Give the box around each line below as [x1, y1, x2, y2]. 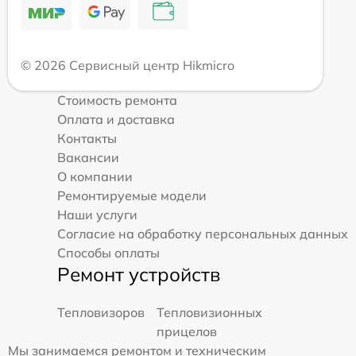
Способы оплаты [57, 244, 160, 261]
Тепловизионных [157, 304, 262, 320]
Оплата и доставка [57, 110, 175, 127]
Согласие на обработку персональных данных [57, 225, 348, 242]
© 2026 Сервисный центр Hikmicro [21, 56, 234, 73]
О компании [57, 168, 133, 184]
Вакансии [57, 149, 119, 165]
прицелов [157, 323, 217, 339]
